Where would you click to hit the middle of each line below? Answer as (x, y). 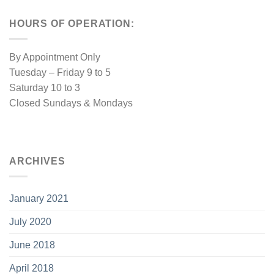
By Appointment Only (55, 57)
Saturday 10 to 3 (45, 87)
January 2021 (39, 198)
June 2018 (32, 244)
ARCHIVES (37, 161)
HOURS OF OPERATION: (72, 23)
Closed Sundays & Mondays (71, 102)
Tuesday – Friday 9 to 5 (60, 72)
